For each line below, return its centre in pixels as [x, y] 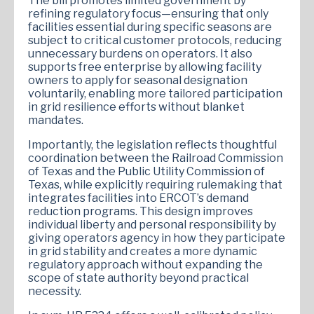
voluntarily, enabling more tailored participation [155, 93]
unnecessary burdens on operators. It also [140, 53]
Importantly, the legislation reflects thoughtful [152, 144]
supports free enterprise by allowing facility [145, 67]
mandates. [56, 120]
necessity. [55, 291]
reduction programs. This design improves [141, 211]
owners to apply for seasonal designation [138, 80]
